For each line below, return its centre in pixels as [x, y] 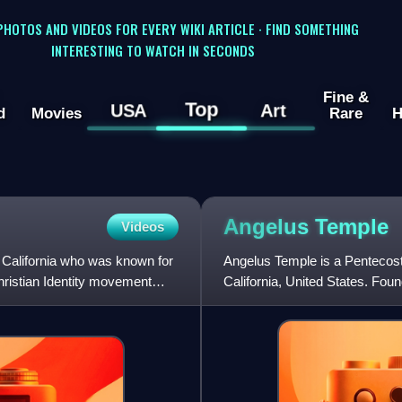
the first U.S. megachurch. [300, 302]
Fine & [345, 97]
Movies [56, 114]
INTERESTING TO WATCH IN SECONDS [153, 50]
